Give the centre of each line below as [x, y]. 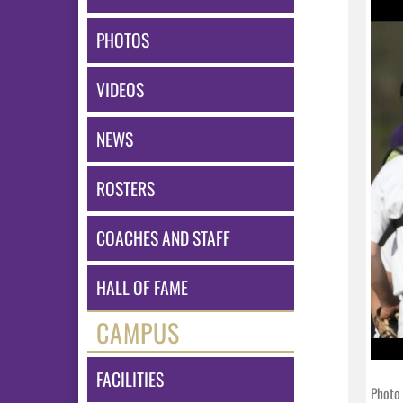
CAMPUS [138, 332]
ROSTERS [125, 188]
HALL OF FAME [142, 287]
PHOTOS [123, 40]
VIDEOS [120, 90]
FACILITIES [130, 379]
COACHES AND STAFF [163, 238]
